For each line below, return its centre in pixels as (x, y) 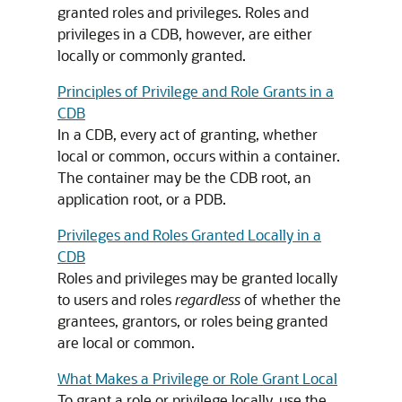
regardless (208, 299)
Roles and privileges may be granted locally (197, 278)
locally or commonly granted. (152, 55)
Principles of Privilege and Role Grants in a (196, 91)
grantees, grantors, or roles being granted (192, 321)
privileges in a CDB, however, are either (185, 34)
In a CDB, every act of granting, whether (188, 134)
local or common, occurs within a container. (199, 156)
